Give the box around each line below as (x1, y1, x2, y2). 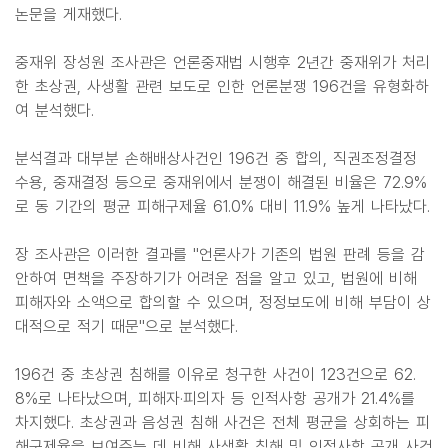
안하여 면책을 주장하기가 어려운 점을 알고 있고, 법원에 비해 (15, 269, 417, 288)
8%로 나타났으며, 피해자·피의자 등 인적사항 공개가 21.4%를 (15, 389, 415, 408)
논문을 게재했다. (15, 5, 122, 24)
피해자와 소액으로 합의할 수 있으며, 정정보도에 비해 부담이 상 (15, 293, 431, 312)
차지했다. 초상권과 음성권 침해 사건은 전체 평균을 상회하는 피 (15, 413, 430, 432)
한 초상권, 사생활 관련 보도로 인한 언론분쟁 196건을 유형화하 (15, 77, 429, 96)
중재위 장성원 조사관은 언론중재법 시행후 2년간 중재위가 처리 (15, 53, 430, 72)
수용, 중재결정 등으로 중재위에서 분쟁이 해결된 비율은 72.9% (15, 173, 427, 192)
